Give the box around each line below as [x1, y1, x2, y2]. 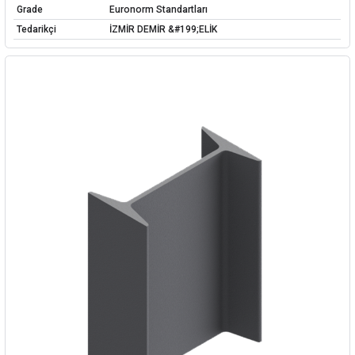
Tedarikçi [16, 23, 56, 35]
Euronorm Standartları [109, 3, 208, 15]
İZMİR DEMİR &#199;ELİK [109, 23, 217, 35]
